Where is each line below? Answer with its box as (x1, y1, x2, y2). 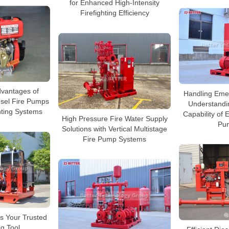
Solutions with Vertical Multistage (62, 125, 167, 133)
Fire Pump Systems (83, 135, 146, 144)
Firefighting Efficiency (80, 9, 149, 17)
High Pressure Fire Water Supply (61, 114, 168, 123)
